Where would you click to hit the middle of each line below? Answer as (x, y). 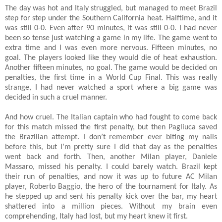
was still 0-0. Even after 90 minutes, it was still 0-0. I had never (111, 28)
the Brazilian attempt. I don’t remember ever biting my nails (111, 137)
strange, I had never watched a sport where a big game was (111, 87)
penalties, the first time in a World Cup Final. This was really (111, 78)
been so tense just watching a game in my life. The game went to (111, 38)
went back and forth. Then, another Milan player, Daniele (111, 157)
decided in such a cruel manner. (56, 97)
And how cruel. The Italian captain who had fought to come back (111, 117)
